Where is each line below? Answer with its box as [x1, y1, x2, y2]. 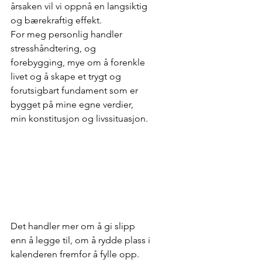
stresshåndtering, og [11, 43, 98, 54]
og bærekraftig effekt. [11, 15, 102, 26]
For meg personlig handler [11, 29, 125, 40]
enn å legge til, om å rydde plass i [11, 235, 153, 246]
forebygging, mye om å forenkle [11, 57, 147, 68]
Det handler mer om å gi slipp [11, 220, 137, 232]
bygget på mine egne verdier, [11, 99, 136, 110]
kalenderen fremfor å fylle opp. [11, 249, 139, 260]
